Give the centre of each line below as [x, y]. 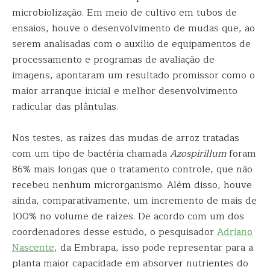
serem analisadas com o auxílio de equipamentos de [131, 44]
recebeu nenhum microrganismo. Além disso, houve [132, 185]
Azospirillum [198, 154]
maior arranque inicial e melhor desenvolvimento [125, 91]
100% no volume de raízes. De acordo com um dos [128, 216]
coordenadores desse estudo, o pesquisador [115, 232]
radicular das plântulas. [65, 107]
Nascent [30, 248]
